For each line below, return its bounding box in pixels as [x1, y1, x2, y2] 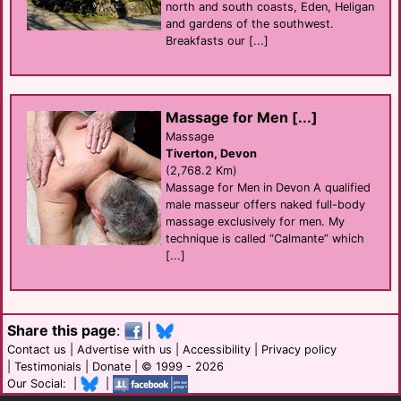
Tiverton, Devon [166, 146, 257, 160]
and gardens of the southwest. [166, 16, 334, 30]
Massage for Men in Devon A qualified [166, 180, 371, 194]
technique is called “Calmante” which [166, 231, 364, 245]
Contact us [7, 342, 66, 356]
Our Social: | [7, 376, 81, 390]
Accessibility [183, 342, 251, 356]
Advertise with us [77, 342, 172, 356]
